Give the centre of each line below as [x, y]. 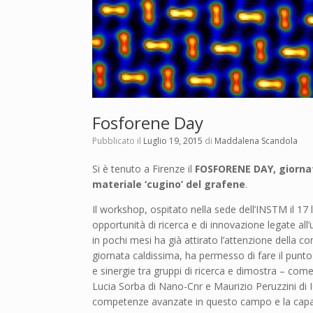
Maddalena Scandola [256, 141]
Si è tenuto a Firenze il [144, 169]
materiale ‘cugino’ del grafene [169, 184]
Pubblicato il [120, 141]
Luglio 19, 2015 [173, 141]
